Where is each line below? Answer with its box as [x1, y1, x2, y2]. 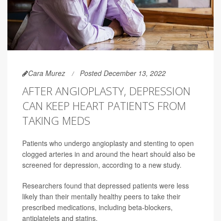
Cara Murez [28, 68, 65, 78]
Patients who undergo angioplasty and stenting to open [22, 138, 194, 148]
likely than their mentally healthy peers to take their [22, 191, 181, 201]
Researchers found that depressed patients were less [22, 180, 189, 190]
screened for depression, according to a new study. [22, 159, 182, 170]
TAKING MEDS [22, 112, 90, 128]
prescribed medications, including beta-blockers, [22, 202, 173, 212]
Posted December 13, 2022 [80, 68, 166, 78]
